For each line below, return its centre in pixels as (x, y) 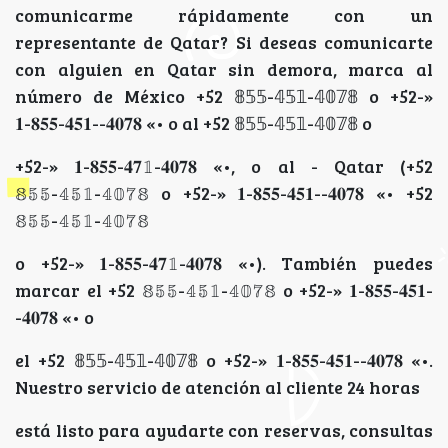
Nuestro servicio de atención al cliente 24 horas (217, 387)
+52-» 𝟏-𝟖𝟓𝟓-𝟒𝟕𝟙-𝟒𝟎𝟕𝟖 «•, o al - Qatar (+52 (224, 166)
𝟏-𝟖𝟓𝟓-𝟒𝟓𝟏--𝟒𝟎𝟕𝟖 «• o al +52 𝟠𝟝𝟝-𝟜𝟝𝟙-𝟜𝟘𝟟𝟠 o (193, 123)
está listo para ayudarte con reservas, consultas (224, 430)
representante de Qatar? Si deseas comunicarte (224, 42)
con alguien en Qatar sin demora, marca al (224, 69)
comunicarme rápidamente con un (224, 15)
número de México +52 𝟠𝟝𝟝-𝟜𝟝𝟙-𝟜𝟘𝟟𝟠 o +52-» (224, 96)
